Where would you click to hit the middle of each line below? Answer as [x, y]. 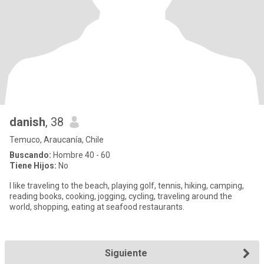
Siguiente [126, 253]
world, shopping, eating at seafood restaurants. [97, 207]
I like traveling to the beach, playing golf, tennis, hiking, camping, [127, 186]
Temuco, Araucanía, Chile [57, 140]
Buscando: [30, 155]
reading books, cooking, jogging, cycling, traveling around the [121, 196]
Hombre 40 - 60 [81, 155]
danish [27, 122]
